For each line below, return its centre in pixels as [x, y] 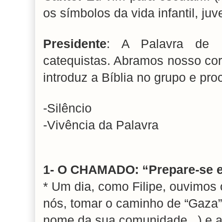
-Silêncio [67, 109]
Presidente [75, 44]
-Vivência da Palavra [101, 125]
